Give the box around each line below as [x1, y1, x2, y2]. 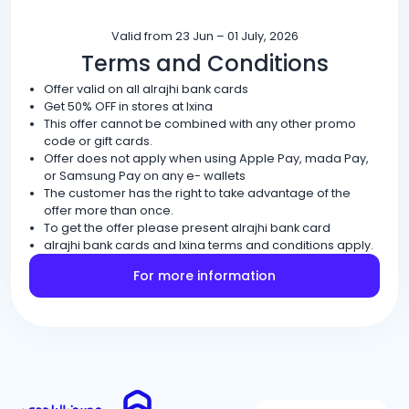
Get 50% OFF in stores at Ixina [44, 99, 213, 114]
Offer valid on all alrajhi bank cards [44, 81, 248, 97]
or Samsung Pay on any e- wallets [44, 168, 246, 184]
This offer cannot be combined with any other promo [44, 116, 356, 131]
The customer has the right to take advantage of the [44, 185, 351, 201]
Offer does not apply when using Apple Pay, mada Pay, [44, 151, 369, 166]
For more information [133, 267, 276, 285]
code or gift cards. [44, 133, 152, 149]
